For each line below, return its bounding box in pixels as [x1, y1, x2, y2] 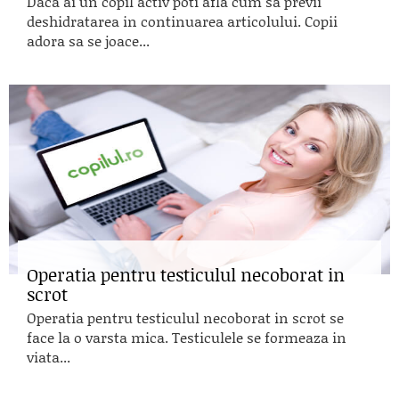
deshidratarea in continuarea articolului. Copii [27, 11, 338, 31]
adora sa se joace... [27, 30, 150, 51]
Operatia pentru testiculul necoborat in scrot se [27, 307, 344, 328]
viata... [27, 346, 70, 367]
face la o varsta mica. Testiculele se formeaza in [27, 327, 346, 347]
